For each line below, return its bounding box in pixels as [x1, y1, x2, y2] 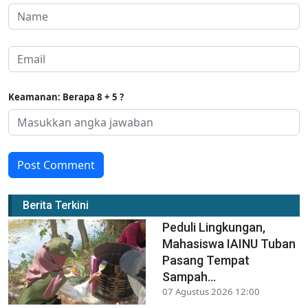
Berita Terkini [23, 198, 89, 212]
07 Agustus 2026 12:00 [162, 285, 260, 298]
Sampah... [162, 269, 216, 284]
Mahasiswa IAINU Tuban [162, 236, 296, 251]
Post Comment [17, 157, 95, 173]
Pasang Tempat [162, 252, 250, 267]
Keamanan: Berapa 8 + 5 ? [8, 90, 124, 103]
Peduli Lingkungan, [162, 219, 265, 234]
